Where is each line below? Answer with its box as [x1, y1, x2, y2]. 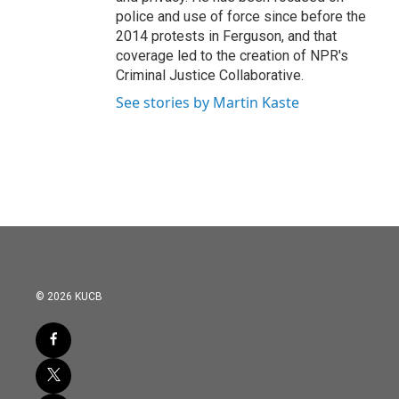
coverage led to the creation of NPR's [116, 47, 348, 64]
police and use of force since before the [116, 8, 366, 25]
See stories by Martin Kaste [116, 93, 299, 112]
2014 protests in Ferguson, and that [116, 28, 337, 45]
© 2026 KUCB [36, 290, 102, 303]
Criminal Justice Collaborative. [116, 67, 304, 84]
